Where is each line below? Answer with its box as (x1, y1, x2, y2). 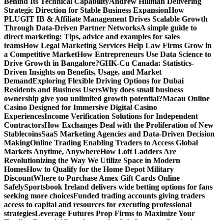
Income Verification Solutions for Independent (44, 112, 198, 120)
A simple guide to (140, 24, 197, 32)
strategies (4, 209, 35, 218)
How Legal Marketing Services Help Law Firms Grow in (23, 41, 212, 50)
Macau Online (163, 94, 210, 103)
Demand (4, 77, 32, 85)
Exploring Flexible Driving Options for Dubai (32, 77, 184, 85)
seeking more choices (4, 192, 73, 200)
